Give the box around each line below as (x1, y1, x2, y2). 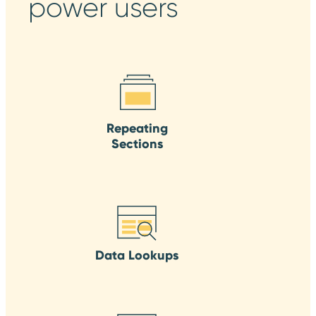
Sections (111, 135, 163, 152)
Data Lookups (95, 247, 178, 263)
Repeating (106, 120, 168, 136)
